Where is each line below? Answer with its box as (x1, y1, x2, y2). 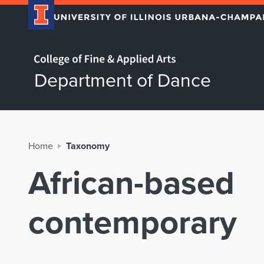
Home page (34, 45, 55, 58)
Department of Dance (34, 66, 211, 93)
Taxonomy (66, 139, 110, 153)
